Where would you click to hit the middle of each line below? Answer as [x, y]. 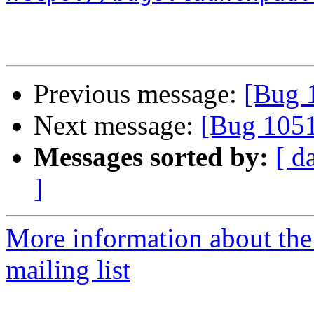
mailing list [68, 270]
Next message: [117, 125]
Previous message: [139, 94]
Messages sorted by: [151, 157]
